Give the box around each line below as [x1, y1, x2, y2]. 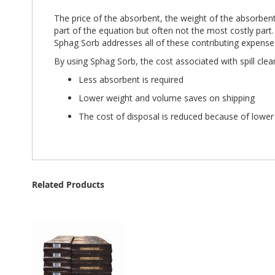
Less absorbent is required [79, 73, 184, 85]
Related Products [32, 178, 104, 190]
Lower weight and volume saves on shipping [79, 91, 255, 104]
